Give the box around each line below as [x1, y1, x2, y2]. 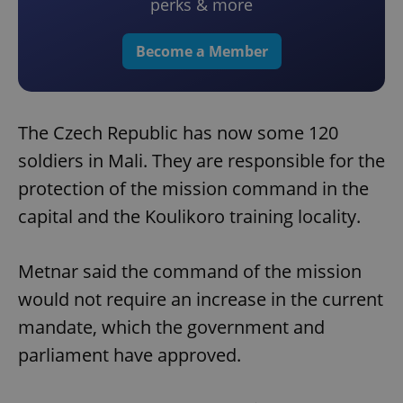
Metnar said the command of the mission [18, 259, 362, 284]
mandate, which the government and [18, 315, 325, 340]
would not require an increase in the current [18, 287, 383, 312]
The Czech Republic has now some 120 [18, 121, 338, 146]
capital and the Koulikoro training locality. [18, 204, 361, 229]
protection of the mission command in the [18, 176, 369, 201]
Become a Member [135, 41, 268, 62]
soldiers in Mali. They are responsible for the [18, 148, 385, 174]
